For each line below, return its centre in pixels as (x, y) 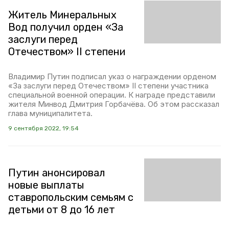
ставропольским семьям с (71, 197)
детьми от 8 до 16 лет (62, 210)
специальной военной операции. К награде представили (112, 95)
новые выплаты (46, 185)
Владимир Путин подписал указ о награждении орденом (112, 76)
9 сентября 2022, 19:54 (43, 128)
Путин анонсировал (57, 173)
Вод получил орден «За (66, 27)
